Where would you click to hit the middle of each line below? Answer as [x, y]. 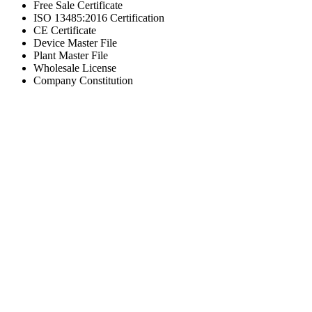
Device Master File [75, 42]
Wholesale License [75, 68]
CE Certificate [65, 30]
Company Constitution [83, 80]
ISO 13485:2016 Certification [99, 17]
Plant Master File [71, 55]
